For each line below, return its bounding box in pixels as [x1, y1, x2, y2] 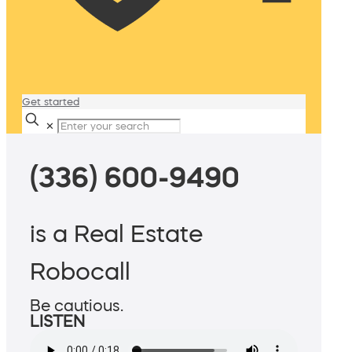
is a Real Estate [30, 222, 203, 246]
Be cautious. [30, 298, 123, 314]
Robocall [30, 259, 130, 284]
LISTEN [30, 313, 85, 330]
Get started [22, 97, 79, 107]
